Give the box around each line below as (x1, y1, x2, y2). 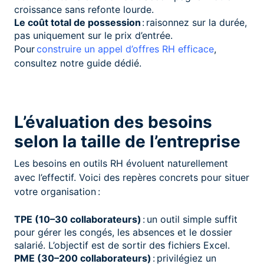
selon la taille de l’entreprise (14, 131, 240, 151)
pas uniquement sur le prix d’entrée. (14, 29, 173, 41)
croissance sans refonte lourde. (14, 3, 154, 15)
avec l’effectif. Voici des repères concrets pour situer (14, 171, 249, 183)
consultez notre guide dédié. (14, 57, 141, 69)
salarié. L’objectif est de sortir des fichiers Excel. (14, 239, 230, 251)
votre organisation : (14, 185, 100, 197)
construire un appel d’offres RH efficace (37, 42, 214, 55)
